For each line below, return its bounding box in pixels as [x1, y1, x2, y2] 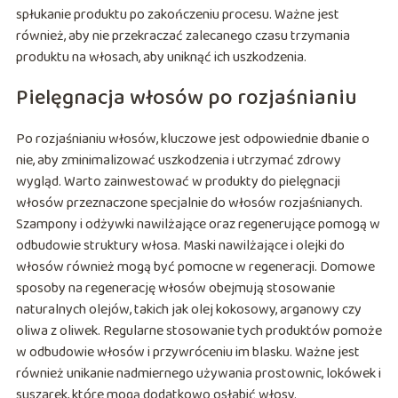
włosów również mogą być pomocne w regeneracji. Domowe [15, 256, 375, 279]
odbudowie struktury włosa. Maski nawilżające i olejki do [15, 235, 345, 258]
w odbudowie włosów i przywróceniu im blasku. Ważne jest [15, 341, 360, 364]
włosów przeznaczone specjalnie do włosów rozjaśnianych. [15, 192, 362, 215]
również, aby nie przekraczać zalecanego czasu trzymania [15, 25, 350, 48]
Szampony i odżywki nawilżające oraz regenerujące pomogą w [15, 213, 380, 236]
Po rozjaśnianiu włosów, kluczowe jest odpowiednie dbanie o [15, 128, 370, 151]
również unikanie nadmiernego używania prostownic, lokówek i [15, 362, 381, 386]
